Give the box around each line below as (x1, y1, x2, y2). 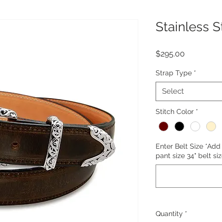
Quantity (156, 210, 183, 218)
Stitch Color (156, 108, 194, 115)
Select (162, 87, 184, 96)
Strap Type (156, 69, 192, 77)
